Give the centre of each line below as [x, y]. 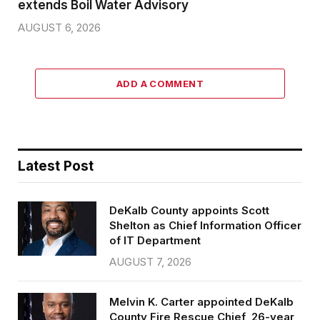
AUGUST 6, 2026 [59, 27]
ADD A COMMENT [160, 83]
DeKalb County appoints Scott [189, 210]
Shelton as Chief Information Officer [205, 225]
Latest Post [56, 166]
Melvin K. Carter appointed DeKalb [201, 301]
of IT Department [155, 240]
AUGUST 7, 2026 [150, 261]
